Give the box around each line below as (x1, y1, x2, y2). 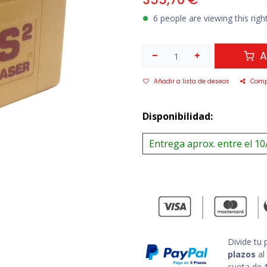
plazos (228, 249, 256, 260)
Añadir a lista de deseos (154, 77, 229, 86)
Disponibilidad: (142, 110, 213, 123)
